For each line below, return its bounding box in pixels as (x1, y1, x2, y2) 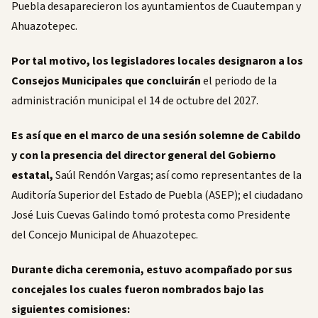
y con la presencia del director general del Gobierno (11, 147, 276, 163)
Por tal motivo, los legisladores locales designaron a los (11, 53, 303, 70)
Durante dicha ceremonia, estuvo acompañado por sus (11, 261, 292, 278)
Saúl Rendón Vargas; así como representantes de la (53, 167, 302, 183)
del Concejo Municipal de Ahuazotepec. (11, 226, 198, 243)
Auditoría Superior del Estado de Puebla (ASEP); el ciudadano (11, 187, 303, 203)
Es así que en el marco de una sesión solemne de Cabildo (11, 127, 301, 143)
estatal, (11, 167, 53, 183)
